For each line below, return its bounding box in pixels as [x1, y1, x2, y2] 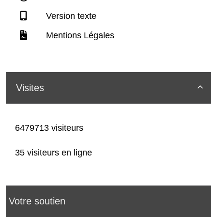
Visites [16, 82, 44, 93]
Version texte [44, 11, 96, 21]
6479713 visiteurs [13, 123, 83, 133]
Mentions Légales [44, 31, 114, 41]
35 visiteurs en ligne [13, 148, 92, 158]
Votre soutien [9, 196, 65, 207]
